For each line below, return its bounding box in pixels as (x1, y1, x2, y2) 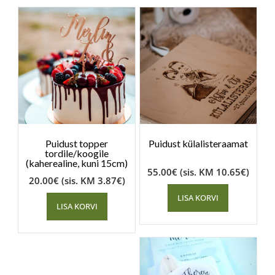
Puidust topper (45, 137, 109, 149)
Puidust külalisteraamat (148, 137, 248, 149)
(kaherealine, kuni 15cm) (26, 157, 128, 169)
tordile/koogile (45, 147, 109, 159)
